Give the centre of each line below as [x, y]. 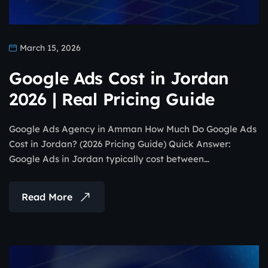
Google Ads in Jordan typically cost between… [109, 159]
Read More [47, 197]
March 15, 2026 [49, 48]
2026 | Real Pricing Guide [112, 99]
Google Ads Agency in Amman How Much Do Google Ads [133, 129]
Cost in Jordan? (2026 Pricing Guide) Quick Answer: [120, 144]
